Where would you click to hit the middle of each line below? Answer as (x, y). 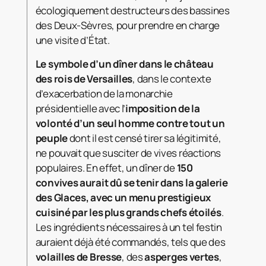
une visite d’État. (72, 40)
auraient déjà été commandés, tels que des (130, 242)
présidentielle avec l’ (80, 109)
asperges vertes (182, 257)
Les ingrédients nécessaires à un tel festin (129, 227)
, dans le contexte (172, 79)
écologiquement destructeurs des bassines (132, 11)
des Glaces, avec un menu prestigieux (123, 198)
